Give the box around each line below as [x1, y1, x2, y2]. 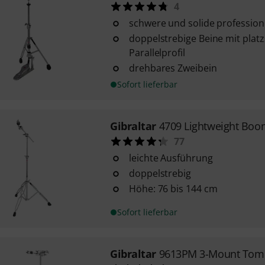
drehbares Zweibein [128, 62, 217, 75]
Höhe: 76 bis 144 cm [128, 182, 218, 195]
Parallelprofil [128, 46, 185, 59]
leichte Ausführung [128, 151, 213, 164]
